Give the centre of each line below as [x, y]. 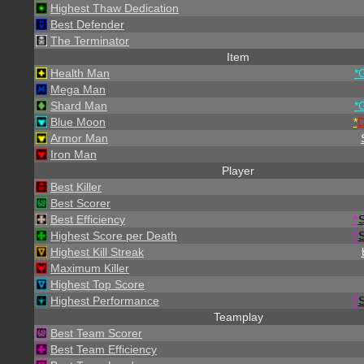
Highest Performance [105, 301]
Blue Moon [78, 122]
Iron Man [74, 154]
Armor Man [79, 138]
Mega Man [78, 89]
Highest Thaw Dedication [115, 8]
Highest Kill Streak [97, 252]
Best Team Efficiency [104, 349]
